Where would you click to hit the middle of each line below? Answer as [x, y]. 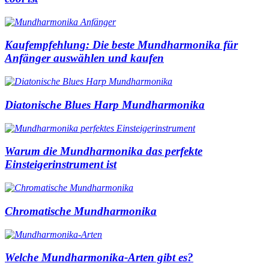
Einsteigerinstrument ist [61, 165]
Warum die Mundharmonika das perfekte [104, 151]
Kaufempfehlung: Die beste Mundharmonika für [121, 45]
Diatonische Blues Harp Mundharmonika [105, 104]
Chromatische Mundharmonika [81, 211]
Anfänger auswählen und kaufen [84, 58]
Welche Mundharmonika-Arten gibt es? [99, 258]
